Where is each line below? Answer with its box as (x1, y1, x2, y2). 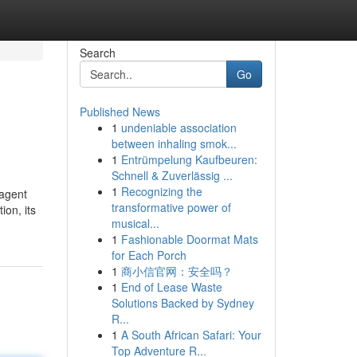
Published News (79, 104, 160, 120)
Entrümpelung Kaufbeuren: (120, 151, 257, 167)
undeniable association (120, 120, 237, 135)
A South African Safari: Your (120, 327, 261, 343)
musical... (111, 215, 159, 231)
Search (79, 45, 116, 61)
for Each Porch (111, 247, 186, 263)
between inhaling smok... (111, 135, 237, 151)
